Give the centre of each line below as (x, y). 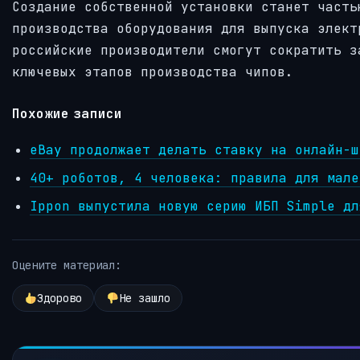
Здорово (59, 298)
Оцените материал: (67, 265)
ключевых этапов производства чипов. (153, 72)
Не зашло (144, 298)
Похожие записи (67, 114)
